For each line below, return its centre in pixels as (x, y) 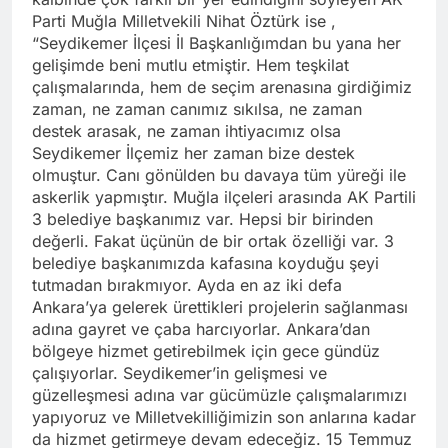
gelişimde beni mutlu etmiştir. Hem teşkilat (190, 64)
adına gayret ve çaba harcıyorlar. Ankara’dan (201, 328)
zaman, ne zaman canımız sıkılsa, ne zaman (197, 108)
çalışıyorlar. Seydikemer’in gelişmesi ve (179, 372)
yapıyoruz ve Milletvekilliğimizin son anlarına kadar (224, 416)
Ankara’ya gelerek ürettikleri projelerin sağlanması (220, 306)
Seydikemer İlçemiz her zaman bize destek (193, 152)
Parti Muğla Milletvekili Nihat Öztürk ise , (184, 20)
